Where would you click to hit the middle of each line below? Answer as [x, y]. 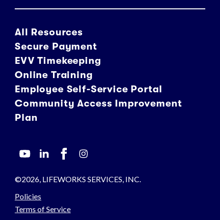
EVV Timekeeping [58, 61]
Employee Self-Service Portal [89, 89]
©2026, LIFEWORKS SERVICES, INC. [78, 179]
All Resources [49, 32]
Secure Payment [56, 47]
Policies [28, 196]
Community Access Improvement [98, 104]
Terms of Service [43, 209]
